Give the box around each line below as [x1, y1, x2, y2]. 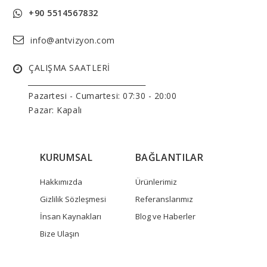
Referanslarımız [135, 194, 193, 205]
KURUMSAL [39, 151, 93, 164]
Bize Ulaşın [39, 228, 79, 240]
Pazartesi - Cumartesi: [28, 90, 120, 102]
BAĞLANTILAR [135, 151, 204, 164]
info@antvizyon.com [30, 35, 116, 46]
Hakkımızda [39, 176, 82, 188]
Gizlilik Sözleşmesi [39, 194, 106, 205]
